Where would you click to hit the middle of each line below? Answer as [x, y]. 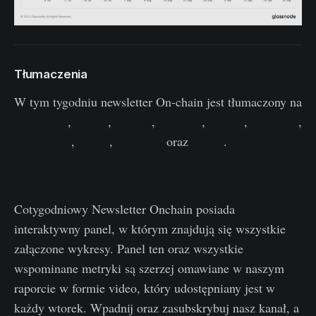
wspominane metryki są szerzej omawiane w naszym [149, 268]
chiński [133, 122]
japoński [180, 122]
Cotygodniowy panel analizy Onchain [120, 182]
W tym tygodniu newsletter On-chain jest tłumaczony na [158, 102]
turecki [226, 122]
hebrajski [140, 141]
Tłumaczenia [51, 74]
